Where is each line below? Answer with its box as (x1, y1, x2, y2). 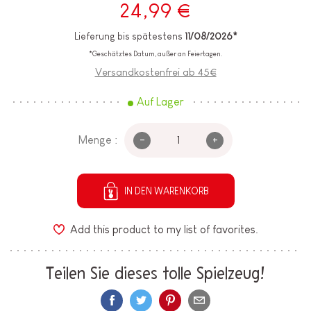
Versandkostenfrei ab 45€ (94, 66, 217, 78)
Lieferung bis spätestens (74, 31, 185, 42)
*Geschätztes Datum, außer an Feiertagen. (89, 50, 222, 58)
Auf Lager (136, 96, 184, 108)
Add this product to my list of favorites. (69, 223, 258, 235)
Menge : (78, 134, 117, 146)
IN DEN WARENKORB (124, 185, 209, 197)
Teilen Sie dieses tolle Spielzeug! (46, 266, 265, 283)
